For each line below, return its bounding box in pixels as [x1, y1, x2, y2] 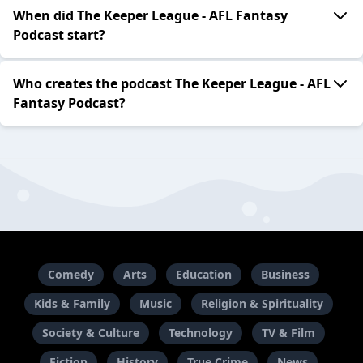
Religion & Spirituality [200, 296, 323, 311]
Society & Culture [41, 325, 139, 340]
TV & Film [261, 325, 315, 340]
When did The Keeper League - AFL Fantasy [13, 6, 288, 25]
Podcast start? [13, 26, 105, 45]
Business [260, 267, 310, 282]
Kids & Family [33, 296, 110, 311]
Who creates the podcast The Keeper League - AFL [13, 75, 331, 93]
